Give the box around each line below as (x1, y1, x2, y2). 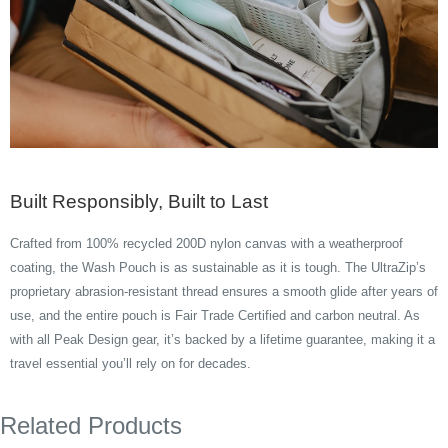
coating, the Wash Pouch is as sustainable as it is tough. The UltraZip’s (10, 260, 426, 276)
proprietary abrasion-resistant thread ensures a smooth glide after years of (10, 284, 438, 300)
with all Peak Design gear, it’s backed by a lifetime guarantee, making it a (10, 332, 435, 348)
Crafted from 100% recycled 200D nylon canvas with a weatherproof (10, 236, 403, 252)
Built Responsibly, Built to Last (10, 191, 268, 213)
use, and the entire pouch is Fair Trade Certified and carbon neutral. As (10, 308, 420, 324)
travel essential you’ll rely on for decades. (10, 356, 251, 372)
